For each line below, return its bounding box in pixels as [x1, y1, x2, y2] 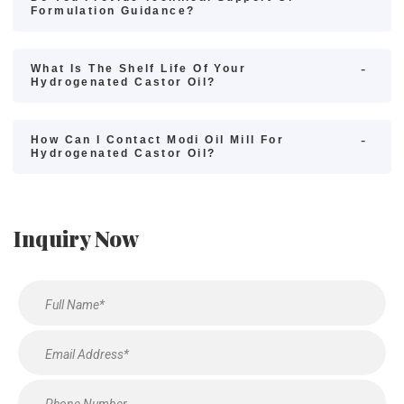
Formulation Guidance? [31, 5, 196, 17]
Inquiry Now [14, 224, 139, 252]
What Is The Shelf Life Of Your [31, 62, 246, 75]
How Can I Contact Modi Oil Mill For [31, 133, 284, 146]
